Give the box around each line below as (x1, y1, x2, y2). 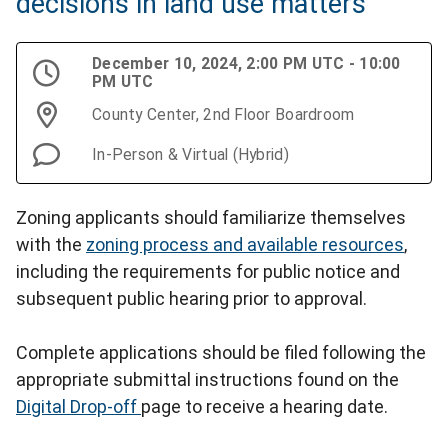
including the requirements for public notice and (16, 260, 400, 282)
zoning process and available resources (86, 233, 404, 255)
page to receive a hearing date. (141, 395, 388, 417)
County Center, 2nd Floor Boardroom (92, 104, 355, 124)
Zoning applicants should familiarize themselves (16, 206, 406, 228)
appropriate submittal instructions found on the (16, 368, 399, 390)
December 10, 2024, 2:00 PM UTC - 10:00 (92, 53, 401, 73)
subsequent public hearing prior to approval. (16, 287, 367, 309)
